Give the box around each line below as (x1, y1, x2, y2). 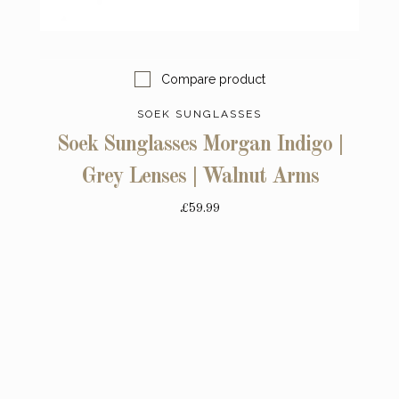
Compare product (160, 71, 265, 86)
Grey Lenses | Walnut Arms (80, 166, 319, 188)
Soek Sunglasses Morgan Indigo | (56, 134, 343, 156)
